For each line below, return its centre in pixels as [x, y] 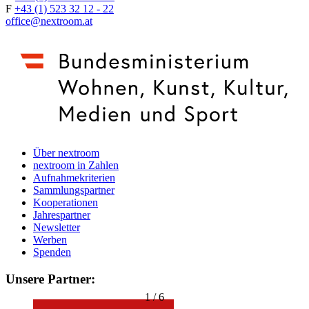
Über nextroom [66, 152]
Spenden [52, 252]
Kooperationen [66, 202]
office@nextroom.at [49, 21]
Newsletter [57, 227]
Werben [50, 239]
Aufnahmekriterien [74, 177]
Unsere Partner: [50, 279]
